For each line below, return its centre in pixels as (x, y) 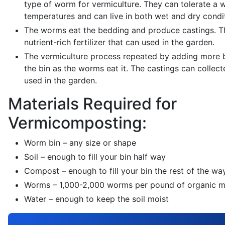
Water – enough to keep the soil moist (96, 199)
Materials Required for (92, 104)
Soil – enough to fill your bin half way (95, 157)
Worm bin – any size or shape (80, 143)
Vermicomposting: (77, 123)
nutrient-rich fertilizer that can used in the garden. (119, 42)
